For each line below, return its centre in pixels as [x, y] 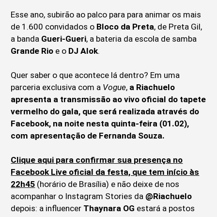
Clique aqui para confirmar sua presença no [97, 160]
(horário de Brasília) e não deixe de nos [107, 184]
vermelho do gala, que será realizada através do [105, 112]
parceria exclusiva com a [57, 87]
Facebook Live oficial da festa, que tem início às [105, 172]
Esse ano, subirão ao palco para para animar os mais [106, 15]
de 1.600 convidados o [54, 27]
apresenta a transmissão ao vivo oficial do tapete [108, 100]
